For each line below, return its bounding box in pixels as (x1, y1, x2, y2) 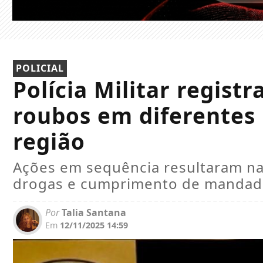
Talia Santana (59, 206, 126, 220)
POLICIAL (16, 62, 64, 75)
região (13, 127, 85, 157)
